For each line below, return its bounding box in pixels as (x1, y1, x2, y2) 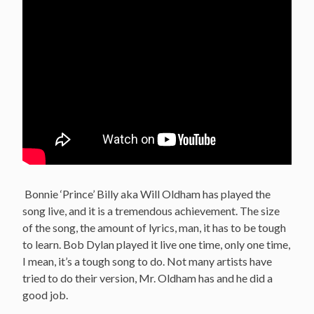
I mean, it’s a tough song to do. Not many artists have (22, 254, 272, 268)
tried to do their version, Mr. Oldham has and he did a (22, 271, 273, 285)
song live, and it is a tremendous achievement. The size (22, 203, 280, 217)
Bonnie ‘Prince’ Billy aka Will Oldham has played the (22, 186, 271, 200)
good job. (22, 287, 68, 301)
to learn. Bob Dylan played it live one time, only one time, (22, 237, 290, 251)
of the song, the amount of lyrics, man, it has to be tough (22, 220, 286, 234)
